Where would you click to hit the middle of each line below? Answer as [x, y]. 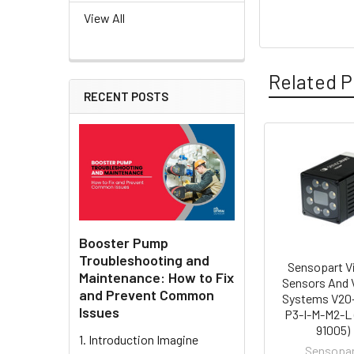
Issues [99, 312]
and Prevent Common [147, 294]
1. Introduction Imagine [139, 339]
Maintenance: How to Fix [156, 277]
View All [104, 18]
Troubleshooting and [144, 260]
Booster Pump [124, 242]
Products [299, 187]
